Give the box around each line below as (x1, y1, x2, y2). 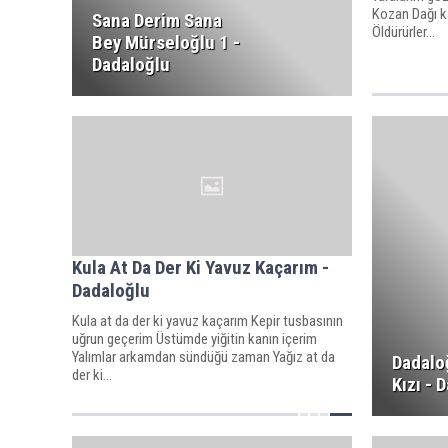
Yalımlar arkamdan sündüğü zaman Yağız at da (72, 347, 335, 366)
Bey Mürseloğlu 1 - (92, 31, 240, 54)
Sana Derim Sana (92, 9, 222, 32)
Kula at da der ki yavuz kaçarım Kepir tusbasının (72, 311, 343, 330)
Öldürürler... (371, 22, 435, 41)
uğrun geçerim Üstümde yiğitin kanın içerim (72, 329, 317, 348)
